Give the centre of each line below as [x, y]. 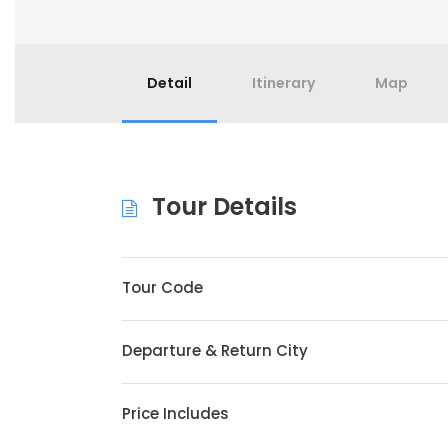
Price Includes [175, 413]
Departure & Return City [215, 350]
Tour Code [162, 287]
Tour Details [224, 206]
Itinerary [283, 83]
